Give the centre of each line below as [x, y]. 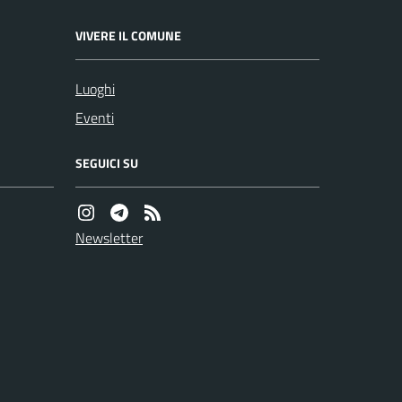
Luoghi [95, 89]
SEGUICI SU [107, 163]
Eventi [95, 118]
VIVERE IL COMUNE [128, 35]
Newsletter [109, 238]
